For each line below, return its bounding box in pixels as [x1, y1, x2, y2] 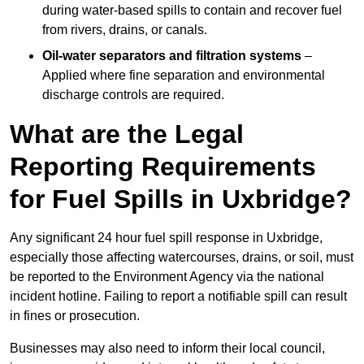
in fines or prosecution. [10, 309, 140, 323]
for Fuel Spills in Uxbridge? [10, 184, 352, 214]
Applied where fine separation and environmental [42, 68, 325, 83]
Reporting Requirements [10, 152, 316, 182]
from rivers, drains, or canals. [42, 23, 207, 37]
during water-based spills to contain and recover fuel [42, 3, 342, 18]
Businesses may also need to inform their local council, [10, 341, 325, 356]
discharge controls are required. [42, 88, 224, 102]
